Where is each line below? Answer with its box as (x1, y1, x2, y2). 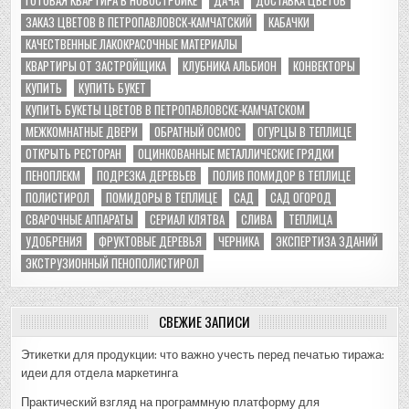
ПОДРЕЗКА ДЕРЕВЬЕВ (97, 165, 197, 184)
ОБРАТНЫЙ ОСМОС (154, 121, 242, 141)
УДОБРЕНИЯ (26, 231, 83, 250)
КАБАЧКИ (268, 12, 310, 31)
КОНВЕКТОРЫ (293, 56, 356, 75)
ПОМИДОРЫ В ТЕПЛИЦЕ (106, 187, 218, 206)
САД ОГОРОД (270, 187, 332, 206)
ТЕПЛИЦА (288, 209, 333, 228)
